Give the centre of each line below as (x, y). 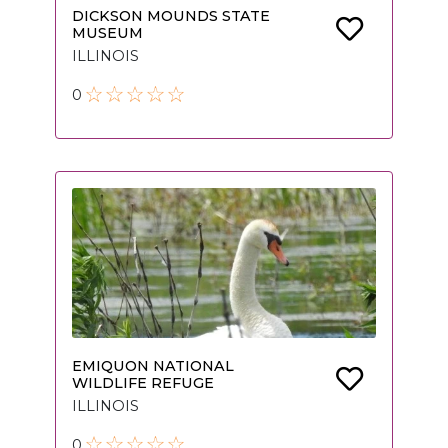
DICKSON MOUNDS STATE (171, 16)
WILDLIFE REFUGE (143, 383)
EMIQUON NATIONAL (153, 366)
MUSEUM (107, 33)
